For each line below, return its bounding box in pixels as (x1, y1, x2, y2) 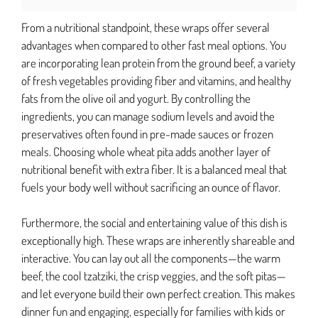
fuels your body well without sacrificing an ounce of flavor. (21, 179, 280, 194)
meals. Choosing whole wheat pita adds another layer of (21, 143, 270, 159)
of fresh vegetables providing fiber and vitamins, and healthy (21, 72, 291, 88)
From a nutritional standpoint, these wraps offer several (21, 19, 270, 35)
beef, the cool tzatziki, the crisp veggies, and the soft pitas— (21, 268, 286, 284)
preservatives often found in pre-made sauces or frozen (21, 126, 273, 141)
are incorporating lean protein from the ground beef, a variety (21, 55, 295, 70)
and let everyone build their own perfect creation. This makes (21, 286, 295, 302)
